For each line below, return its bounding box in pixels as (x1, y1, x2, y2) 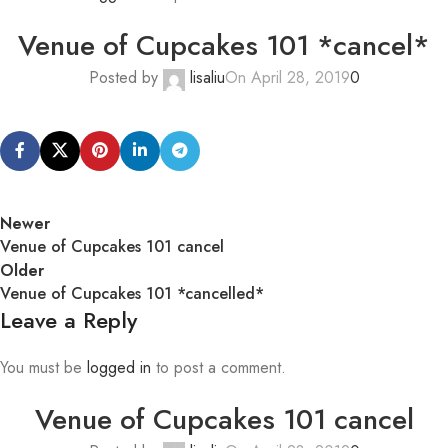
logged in (87, 355, 151, 379)
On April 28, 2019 (224, 66, 350, 90)
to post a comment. (151, 355, 286, 379)
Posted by (88, 66, 158, 90)
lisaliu (189, 66, 225, 90)
